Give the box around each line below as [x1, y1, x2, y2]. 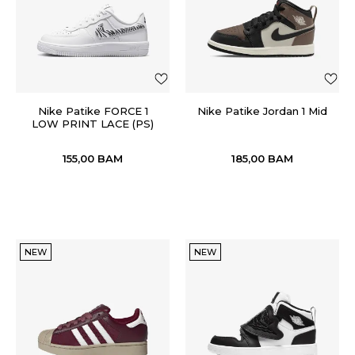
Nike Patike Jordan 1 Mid [197, 105, 327, 117]
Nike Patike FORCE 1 [37, 105, 148, 117]
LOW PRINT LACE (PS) [32, 117, 154, 130]
